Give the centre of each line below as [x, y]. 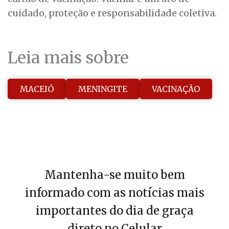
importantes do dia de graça [114, 211]
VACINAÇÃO [176, 89]
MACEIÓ [37, 89]
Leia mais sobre [68, 58]
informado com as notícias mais [114, 193]
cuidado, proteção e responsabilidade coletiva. [112, 13]
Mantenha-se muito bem [114, 175]
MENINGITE [103, 89]
